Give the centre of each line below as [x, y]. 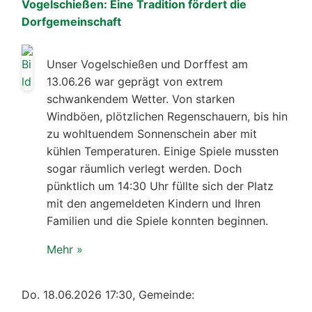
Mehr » [65, 249]
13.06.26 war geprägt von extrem [135, 81]
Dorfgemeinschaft [71, 21]
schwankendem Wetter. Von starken [141, 99]
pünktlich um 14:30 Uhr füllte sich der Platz [160, 186]
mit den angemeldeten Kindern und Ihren [154, 203]
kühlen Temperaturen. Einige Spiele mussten [163, 151]
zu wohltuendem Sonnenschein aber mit [152, 133]
